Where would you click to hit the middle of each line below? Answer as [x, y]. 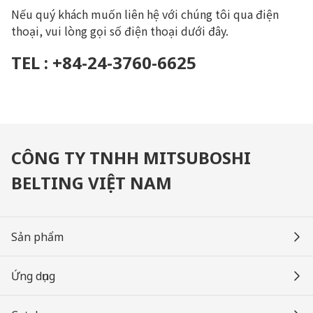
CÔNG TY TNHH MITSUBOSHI [131, 158]
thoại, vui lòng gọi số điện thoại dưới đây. [120, 31]
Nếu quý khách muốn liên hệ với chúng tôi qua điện [145, 14]
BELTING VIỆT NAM [92, 183]
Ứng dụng [33, 276]
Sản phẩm [37, 237]
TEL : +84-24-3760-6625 [104, 63]
